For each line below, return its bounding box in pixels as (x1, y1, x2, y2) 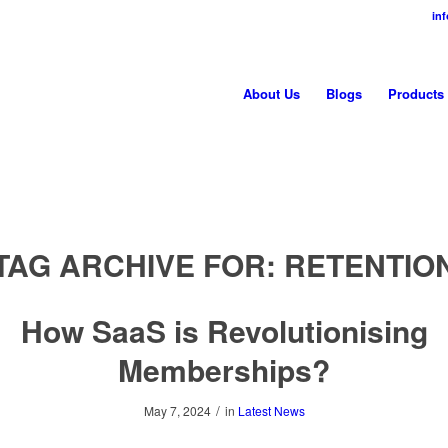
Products (388, 84, 444, 103)
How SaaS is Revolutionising (20, 309, 428, 352)
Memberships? (118, 348, 330, 391)
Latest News (237, 402, 305, 419)
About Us (243, 84, 300, 103)
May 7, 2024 (143, 402, 211, 419)
